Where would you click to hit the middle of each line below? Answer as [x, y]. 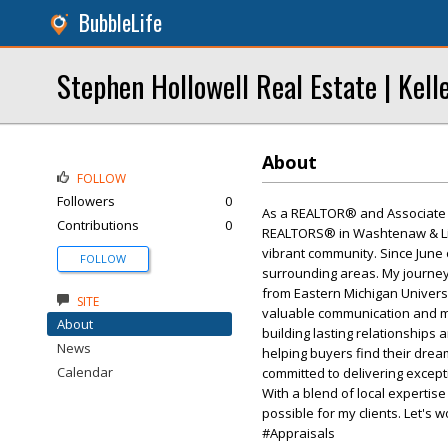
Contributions [98, 225]
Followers [86, 201]
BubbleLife [120, 22]
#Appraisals [298, 433]
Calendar [85, 372]
